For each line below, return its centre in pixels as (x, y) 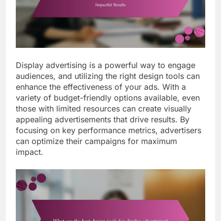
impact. (30, 152)
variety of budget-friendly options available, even (108, 98)
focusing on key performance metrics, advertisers (109, 130)
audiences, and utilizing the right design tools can (108, 76)
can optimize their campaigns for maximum (96, 141)
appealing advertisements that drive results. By (103, 120)
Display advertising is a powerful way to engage (106, 65)
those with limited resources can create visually (104, 109)
